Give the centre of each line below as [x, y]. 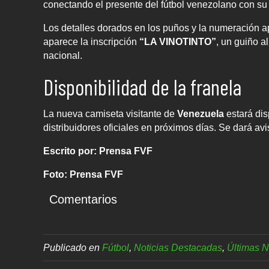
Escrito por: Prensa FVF [98, 151]
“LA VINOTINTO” [178, 42]
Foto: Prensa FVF [83, 175]
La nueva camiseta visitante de [110, 114]
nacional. [63, 56]
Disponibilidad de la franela [142, 87]
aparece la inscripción [91, 42]
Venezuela [201, 114]
